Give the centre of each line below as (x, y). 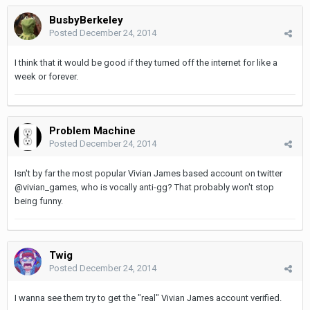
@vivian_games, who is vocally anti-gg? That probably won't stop (144, 187)
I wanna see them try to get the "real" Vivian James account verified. (148, 298)
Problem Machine (92, 130)
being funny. (39, 201)
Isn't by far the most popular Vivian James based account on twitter (148, 173)
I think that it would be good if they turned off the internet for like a (146, 62)
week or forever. (46, 76)
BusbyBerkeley (86, 20)
